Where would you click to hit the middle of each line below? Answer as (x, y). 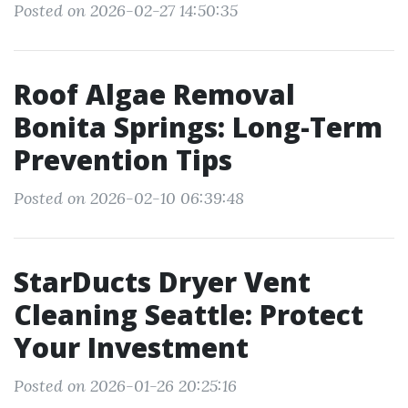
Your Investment (131, 347)
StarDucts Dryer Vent (162, 282)
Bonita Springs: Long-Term (198, 127)
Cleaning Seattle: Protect (189, 315)
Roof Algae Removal (154, 94)
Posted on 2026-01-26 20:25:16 (125, 386)
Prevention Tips (123, 160)
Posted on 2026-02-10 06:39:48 (129, 198)
